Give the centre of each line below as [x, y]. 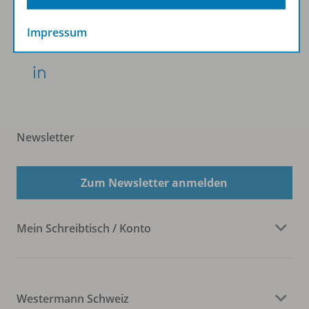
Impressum [57, 32]
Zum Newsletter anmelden [154, 183]
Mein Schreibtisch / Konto [84, 228]
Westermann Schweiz [73, 299]
